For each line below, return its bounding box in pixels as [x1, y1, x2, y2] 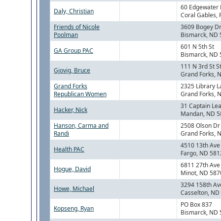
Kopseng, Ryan [54, 204, 94, 213]
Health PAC [54, 145, 84, 154]
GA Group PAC [54, 46, 93, 55]
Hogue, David [54, 165, 91, 174]
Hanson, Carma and [54, 121, 109, 130]
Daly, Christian [54, 7, 94, 16]
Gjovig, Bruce [54, 66, 90, 75]
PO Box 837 [181, 200, 212, 209]
